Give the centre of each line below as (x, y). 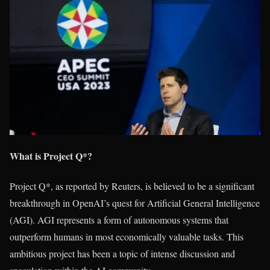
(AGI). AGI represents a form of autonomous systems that (119, 219)
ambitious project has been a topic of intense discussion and (122, 253)
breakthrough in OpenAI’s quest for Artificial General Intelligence (135, 202)
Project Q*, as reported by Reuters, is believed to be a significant (132, 186)
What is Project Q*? (51, 156)
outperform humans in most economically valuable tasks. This (127, 236)
